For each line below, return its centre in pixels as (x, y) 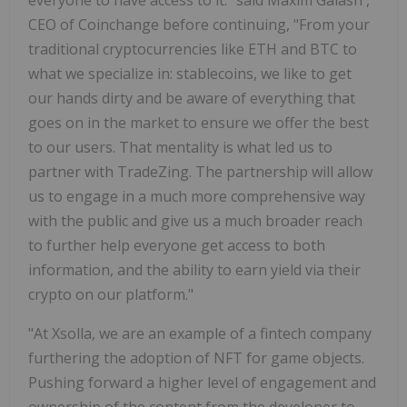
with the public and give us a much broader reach (195, 220)
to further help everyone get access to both (177, 245)
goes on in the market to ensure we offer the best (199, 122)
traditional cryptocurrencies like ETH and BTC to (193, 49)
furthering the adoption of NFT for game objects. (196, 357)
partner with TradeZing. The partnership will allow (200, 171)
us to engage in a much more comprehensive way (197, 196)
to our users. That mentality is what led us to (180, 147)
